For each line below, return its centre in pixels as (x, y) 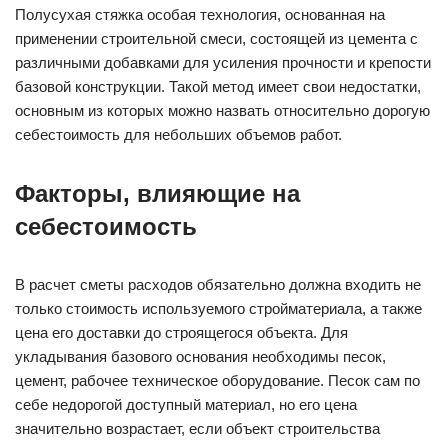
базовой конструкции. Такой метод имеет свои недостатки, (218, 86)
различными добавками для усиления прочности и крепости (223, 62)
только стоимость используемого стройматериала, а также (218, 308)
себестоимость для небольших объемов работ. (178, 134)
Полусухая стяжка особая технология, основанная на (200, 14)
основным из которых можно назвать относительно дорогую (222, 110)
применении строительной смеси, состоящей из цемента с (216, 38)
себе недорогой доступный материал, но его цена (186, 404)
